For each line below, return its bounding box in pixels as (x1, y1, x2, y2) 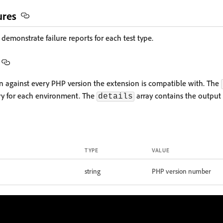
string (85, 166, 101, 175)
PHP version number (152, 166, 211, 175)
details (98, 92, 133, 101)
